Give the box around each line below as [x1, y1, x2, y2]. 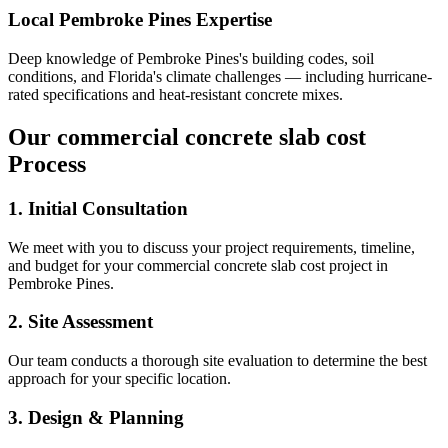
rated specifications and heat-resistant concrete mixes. [8, 86, 343, 104]
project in [329, 256, 388, 274]
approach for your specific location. [8, 370, 231, 387]
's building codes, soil [239, 50, 374, 68]
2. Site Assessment [8, 311, 153, 333]
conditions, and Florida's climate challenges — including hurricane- [8, 68, 432, 86]
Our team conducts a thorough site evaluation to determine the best [8, 352, 427, 369]
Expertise [191, 9, 272, 31]
